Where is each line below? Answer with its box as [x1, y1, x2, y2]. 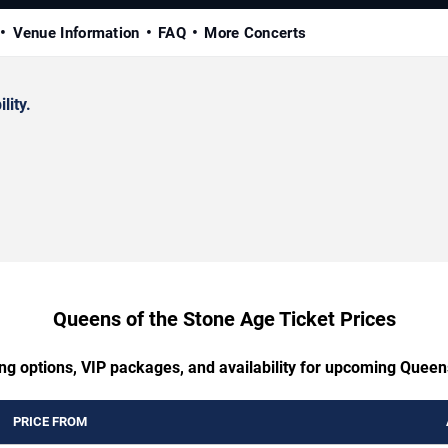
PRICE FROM [13, 414, 87, 430]
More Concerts [204, 24, 307, 43]
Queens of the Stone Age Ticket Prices [52, 307, 396, 332]
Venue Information [12, 24, 140, 43]
